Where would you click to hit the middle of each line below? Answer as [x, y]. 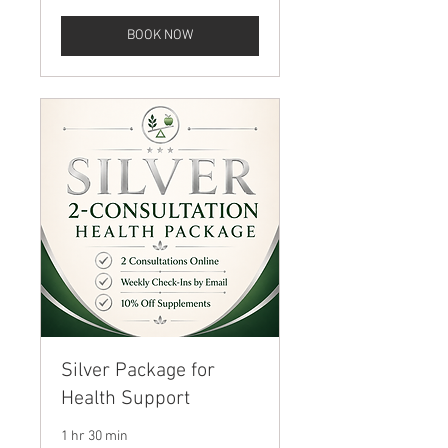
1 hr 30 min [94, 436]
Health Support [125, 399]
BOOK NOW [160, 35]
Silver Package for [138, 371]
